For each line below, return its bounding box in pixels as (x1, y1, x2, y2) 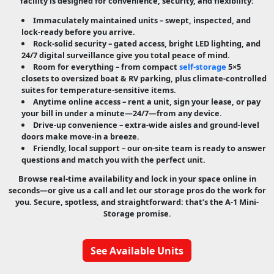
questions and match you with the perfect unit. (21, 154, 206, 165)
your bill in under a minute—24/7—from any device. (21, 107, 223, 119)
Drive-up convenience (32, 119, 117, 130)
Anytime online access (32, 95, 120, 107)
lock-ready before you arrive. (21, 26, 136, 37)
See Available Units (91, 243, 183, 257)
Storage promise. (103, 208, 171, 220)
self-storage (179, 61, 226, 72)
